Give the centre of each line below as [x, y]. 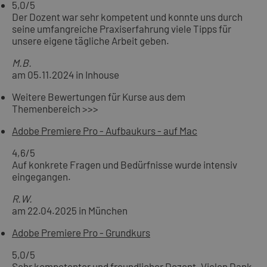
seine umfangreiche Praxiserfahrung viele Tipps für [122, 28]
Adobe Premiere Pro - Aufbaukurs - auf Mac [105, 130]
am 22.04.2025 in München [70, 211]
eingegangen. [41, 176]
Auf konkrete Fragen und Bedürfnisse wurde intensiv [125, 164]
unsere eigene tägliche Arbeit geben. [91, 40]
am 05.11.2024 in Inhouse [66, 74]
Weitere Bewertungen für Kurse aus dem [99, 96]
